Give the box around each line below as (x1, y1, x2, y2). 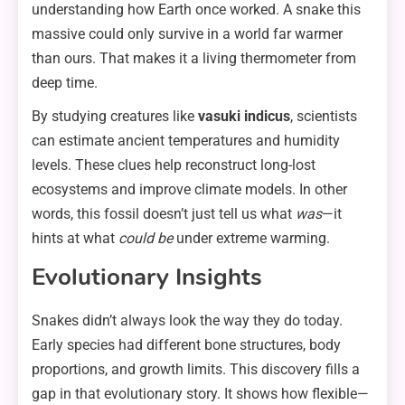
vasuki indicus (198, 108, 290, 126)
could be (118, 230, 173, 248)
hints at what (32, 230, 118, 248)
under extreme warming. (173, 230, 330, 248)
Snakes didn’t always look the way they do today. (32, 312, 343, 330)
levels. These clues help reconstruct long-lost (32, 156, 316, 174)
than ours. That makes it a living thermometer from (32, 50, 356, 68)
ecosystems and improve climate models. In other (32, 181, 347, 199)
